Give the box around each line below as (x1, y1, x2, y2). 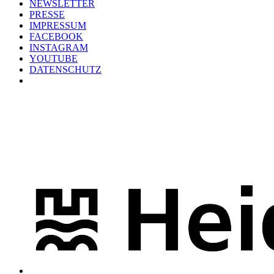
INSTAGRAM (29, 42, 88, 53)
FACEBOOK (29, 31, 83, 42)
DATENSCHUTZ (29, 64, 102, 75)
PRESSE (29, 9, 65, 20)
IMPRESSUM (29, 20, 86, 31)
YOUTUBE (29, 53, 78, 64)
